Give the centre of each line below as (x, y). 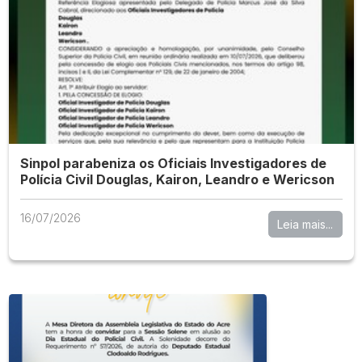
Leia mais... (305, 225)
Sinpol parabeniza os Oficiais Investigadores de (173, 163)
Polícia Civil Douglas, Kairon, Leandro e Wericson (177, 179)
